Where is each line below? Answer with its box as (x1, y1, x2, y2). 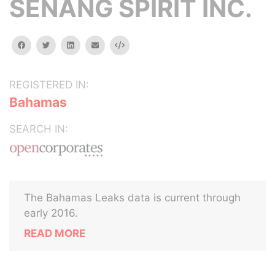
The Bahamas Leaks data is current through (24, 192, 241, 204)
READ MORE (24, 227, 85, 239)
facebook (25, 40, 60, 49)
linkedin (73, 40, 101, 49)
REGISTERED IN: (9, 79, 89, 91)
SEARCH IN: (9, 123, 68, 135)
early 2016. (24, 207, 78, 219)
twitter (49, 40, 74, 49)
